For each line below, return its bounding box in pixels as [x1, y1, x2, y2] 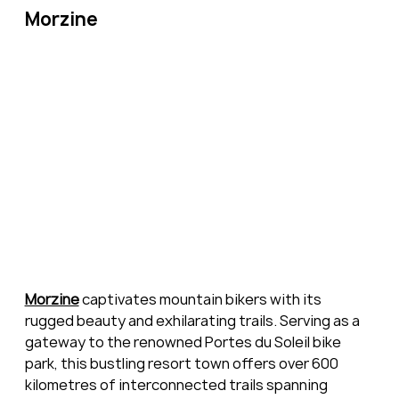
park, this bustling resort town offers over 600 [24, 354, 341, 374]
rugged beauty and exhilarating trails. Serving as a [24, 311, 362, 331]
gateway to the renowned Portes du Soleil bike [24, 332, 344, 353]
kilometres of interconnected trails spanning [24, 375, 330, 395]
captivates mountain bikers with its [78, 289, 324, 310]
